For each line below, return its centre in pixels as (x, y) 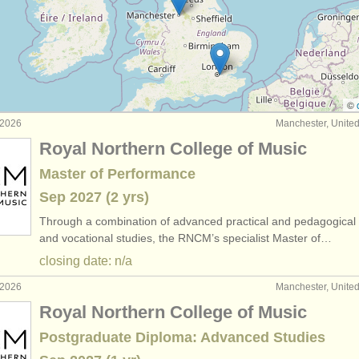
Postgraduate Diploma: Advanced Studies (182, 337)
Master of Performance (117, 174)
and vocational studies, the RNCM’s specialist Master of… (186, 238)
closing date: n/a (86, 261)
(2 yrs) (125, 197)
